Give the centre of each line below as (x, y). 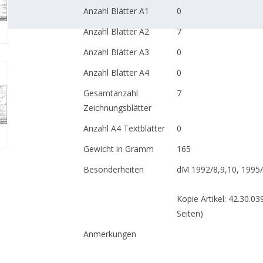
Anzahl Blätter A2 (116, 31)
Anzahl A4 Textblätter (124, 128)
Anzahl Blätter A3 (116, 52)
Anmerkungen (109, 234)
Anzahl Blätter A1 (116, 11)
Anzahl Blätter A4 (116, 73)
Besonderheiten (113, 169)
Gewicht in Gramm (118, 149)
